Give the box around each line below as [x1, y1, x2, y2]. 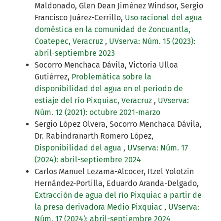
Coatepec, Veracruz [35, 37, 105, 46]
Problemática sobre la [72, 72, 151, 82]
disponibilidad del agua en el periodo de [35, 84, 183, 94]
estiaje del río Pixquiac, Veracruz [35, 96, 154, 106]
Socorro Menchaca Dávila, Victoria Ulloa [35, 60, 178, 70]
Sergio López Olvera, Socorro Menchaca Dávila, [35, 119, 202, 129]
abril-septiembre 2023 [35, 48, 115, 58]
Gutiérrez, [35, 72, 72, 82]
